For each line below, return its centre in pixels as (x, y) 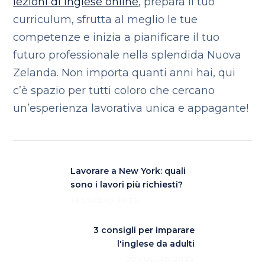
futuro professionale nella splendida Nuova (127, 55)
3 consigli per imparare (144, 230)
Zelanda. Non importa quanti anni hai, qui (125, 73)
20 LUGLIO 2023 (160, 259)
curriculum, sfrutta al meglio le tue (106, 20)
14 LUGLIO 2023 (104, 200)
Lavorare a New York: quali (128, 171)
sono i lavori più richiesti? (127, 185)
